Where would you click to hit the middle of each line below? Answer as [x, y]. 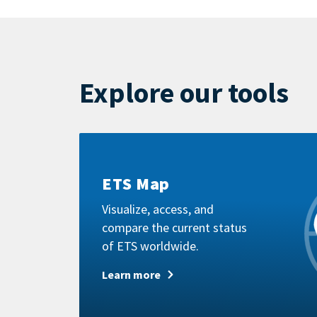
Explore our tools [184, 92]
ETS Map [136, 184]
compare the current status [174, 228]
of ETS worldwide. [150, 246]
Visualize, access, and [158, 209]
